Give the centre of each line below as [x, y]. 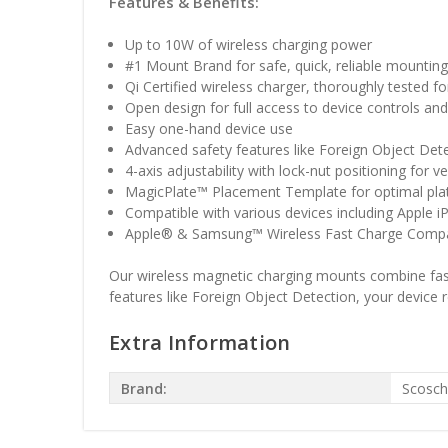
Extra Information [200, 343]
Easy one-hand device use [209, 129]
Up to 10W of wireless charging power [249, 45]
